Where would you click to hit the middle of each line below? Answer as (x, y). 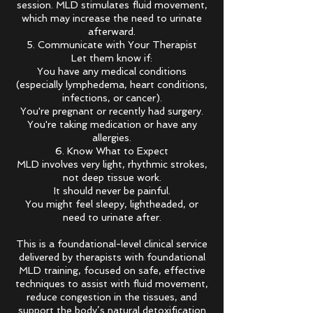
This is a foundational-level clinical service (112, 244)
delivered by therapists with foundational (112, 257)
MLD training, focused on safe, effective (112, 270)
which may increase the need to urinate (112, 18)
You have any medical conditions (112, 71)
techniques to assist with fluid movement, (112, 284)
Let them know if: (112, 58)
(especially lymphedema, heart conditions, (112, 85)
